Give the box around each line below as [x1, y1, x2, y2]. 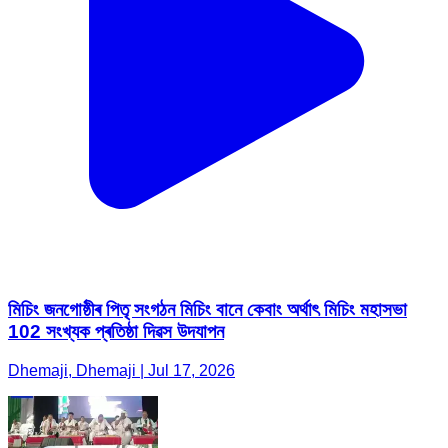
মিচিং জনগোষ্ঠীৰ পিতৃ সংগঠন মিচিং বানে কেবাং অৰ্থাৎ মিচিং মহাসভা [8, 299, 407, 321]
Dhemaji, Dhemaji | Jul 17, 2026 [8, 362, 235, 379]
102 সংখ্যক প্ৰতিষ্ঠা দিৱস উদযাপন [8, 321, 224, 343]
